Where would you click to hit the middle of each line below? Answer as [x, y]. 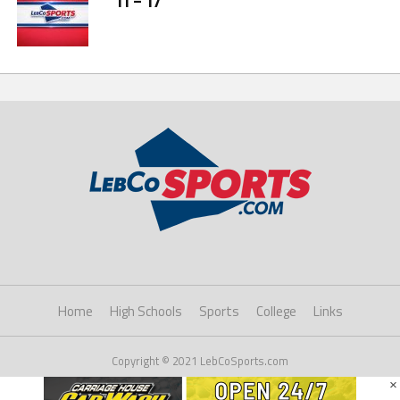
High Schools [146, 312]
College [276, 312]
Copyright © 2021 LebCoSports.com [200, 361]
